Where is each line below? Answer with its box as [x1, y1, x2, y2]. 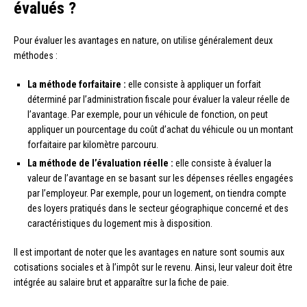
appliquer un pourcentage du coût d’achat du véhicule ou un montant [27, 124, 293, 136]
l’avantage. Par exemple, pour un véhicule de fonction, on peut [27, 109, 268, 121]
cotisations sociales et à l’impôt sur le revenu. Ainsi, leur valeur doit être [14, 262, 293, 273]
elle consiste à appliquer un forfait [126, 79, 261, 90]
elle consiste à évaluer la [173, 158, 271, 169]
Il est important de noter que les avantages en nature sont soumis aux [14, 247, 284, 258]
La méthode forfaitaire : [27, 79, 126, 90]
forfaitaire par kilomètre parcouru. [27, 139, 158, 151]
